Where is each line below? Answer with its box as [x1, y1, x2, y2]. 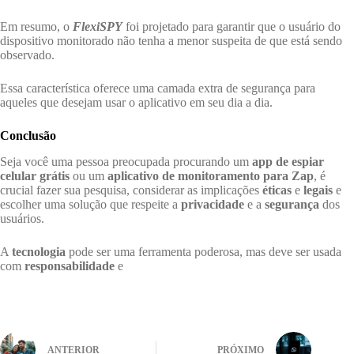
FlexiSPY [73, 20, 122, 34]
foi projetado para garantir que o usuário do [122, 20, 341, 34]
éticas [262, 183, 292, 197]
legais [303, 183, 333, 197]
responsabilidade [24, 258, 115, 273]
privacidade [181, 197, 244, 211]
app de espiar [252, 154, 324, 168]
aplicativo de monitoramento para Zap [107, 168, 314, 183]
